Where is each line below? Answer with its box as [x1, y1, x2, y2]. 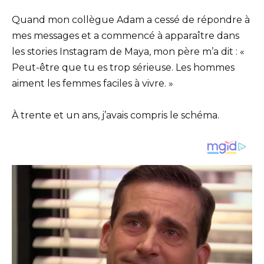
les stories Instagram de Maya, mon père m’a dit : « [12, 45, 245, 57]
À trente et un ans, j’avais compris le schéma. [12, 109, 219, 121]
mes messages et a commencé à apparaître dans [12, 29, 239, 41]
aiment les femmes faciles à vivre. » [12, 77, 173, 89]
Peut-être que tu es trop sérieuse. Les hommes [12, 61, 235, 73]
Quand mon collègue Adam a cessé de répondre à [12, 14, 250, 25]
